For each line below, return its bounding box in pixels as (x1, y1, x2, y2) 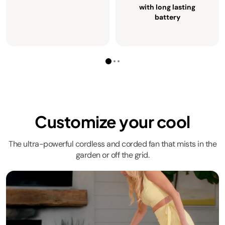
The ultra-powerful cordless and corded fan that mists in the (9, 139, 216, 149)
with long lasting (139, 3, 195, 12)
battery (154, 13, 180, 22)
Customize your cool (35, 111, 190, 132)
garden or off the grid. (75, 150, 150, 160)
